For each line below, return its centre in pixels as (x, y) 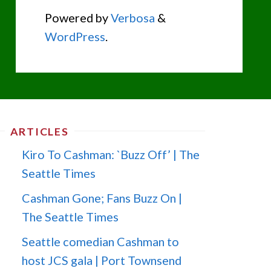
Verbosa (132, 17)
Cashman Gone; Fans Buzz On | (102, 198)
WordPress (75, 36)
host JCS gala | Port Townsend (102, 260)
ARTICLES (39, 132)
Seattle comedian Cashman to (101, 241)
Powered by (77, 17)
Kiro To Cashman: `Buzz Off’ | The (111, 155)
